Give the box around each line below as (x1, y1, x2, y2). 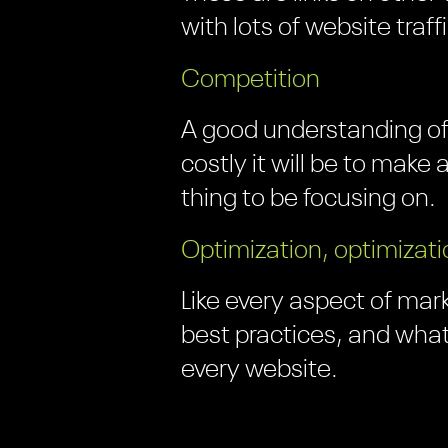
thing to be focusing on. (181, 186, 437, 213)
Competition (181, 66, 321, 93)
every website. (181, 357, 339, 384)
